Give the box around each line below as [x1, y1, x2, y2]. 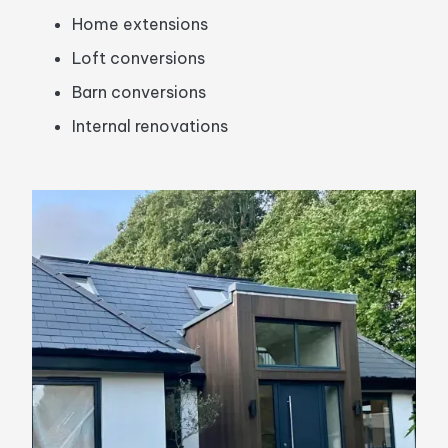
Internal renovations [72, 116, 228, 136]
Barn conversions [72, 82, 206, 102]
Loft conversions [72, 48, 205, 68]
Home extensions [72, 14, 208, 34]
